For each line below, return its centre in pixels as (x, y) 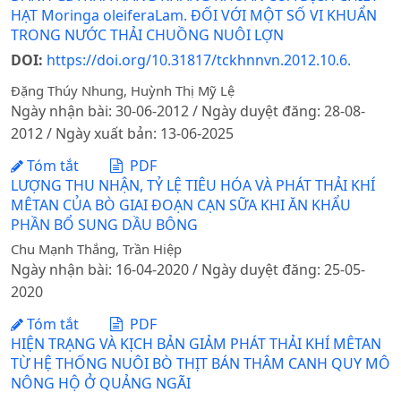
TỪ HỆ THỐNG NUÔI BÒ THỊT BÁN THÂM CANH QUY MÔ (200, 363)
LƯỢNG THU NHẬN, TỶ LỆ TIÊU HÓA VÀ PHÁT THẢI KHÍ (193, 185)
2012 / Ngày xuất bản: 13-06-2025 (122, 134)
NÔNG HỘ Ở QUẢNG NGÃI (101, 383)
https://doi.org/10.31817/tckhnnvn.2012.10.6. (199, 60)
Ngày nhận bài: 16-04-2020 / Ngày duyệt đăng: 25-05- (188, 270)
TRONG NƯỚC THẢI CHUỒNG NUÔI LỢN (147, 34)
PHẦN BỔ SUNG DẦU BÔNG (104, 224)
